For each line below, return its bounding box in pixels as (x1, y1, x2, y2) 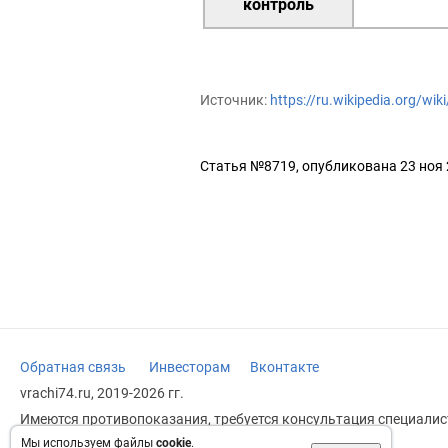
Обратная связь (20, 359, 126, 375)
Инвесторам (149, 359, 230, 375)
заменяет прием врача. (20, 427, 173, 443)
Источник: (200, 92, 270, 108)
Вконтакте (250, 359, 319, 375)
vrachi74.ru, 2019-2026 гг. (20, 385, 184, 401)
